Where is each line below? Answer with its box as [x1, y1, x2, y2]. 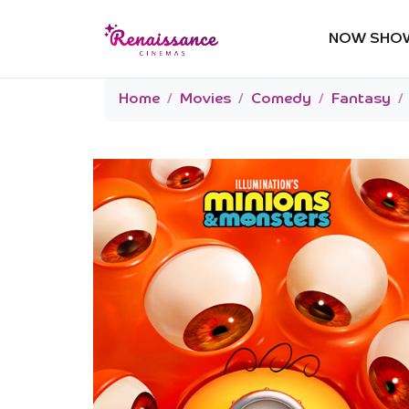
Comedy [251, 92, 311, 108]
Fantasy [331, 92, 391, 108]
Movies [180, 92, 231, 108]
